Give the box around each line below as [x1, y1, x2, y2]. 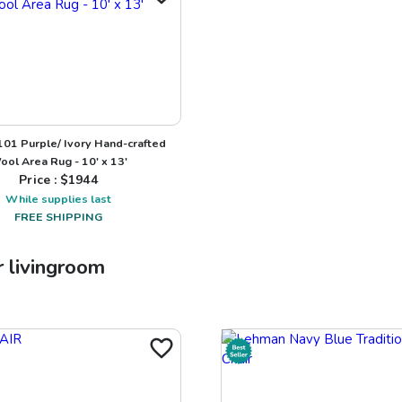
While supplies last [5, 190, 111, 206]
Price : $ [19, 170, 69, 188]
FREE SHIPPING [14, 208, 102, 224]
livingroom [9, 252, 105, 281]
